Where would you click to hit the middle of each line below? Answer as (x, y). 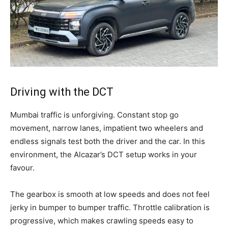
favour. (22, 167)
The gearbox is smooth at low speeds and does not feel (110, 194)
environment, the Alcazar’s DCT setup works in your (104, 154)
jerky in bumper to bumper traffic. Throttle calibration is (110, 207)
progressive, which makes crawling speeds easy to (102, 220)
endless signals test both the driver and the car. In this (108, 141)
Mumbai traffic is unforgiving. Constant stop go (94, 115)
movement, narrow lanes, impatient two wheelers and (107, 128)
